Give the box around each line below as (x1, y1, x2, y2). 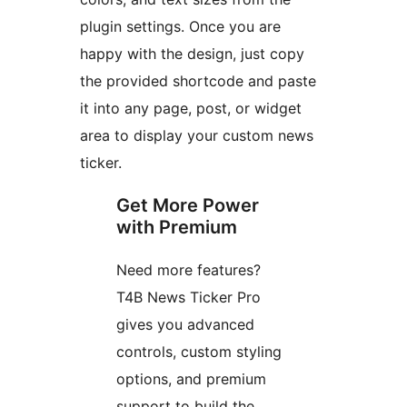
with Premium (116, 216, 237, 239)
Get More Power (116, 194, 259, 217)
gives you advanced (116, 315, 254, 334)
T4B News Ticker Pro (116, 288, 261, 307)
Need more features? (116, 261, 261, 280)
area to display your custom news (80, 126, 313, 145)
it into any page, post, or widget (80, 99, 302, 118)
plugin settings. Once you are (80, 17, 281, 36)
